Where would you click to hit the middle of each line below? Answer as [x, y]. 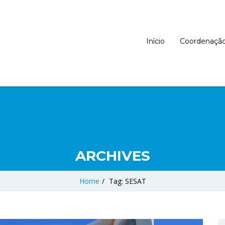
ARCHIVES [113, 156]
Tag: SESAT [127, 181]
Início [155, 41]
